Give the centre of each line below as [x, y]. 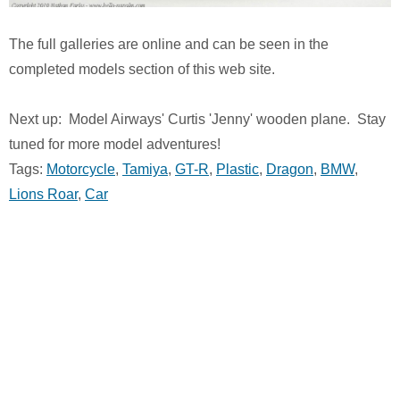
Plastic [237, 169]
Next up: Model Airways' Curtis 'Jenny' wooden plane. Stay [197, 119]
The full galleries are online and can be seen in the [169, 44]
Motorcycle [81, 169]
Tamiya [145, 169]
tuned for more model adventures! [115, 144]
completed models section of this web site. [142, 69]
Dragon [290, 169]
